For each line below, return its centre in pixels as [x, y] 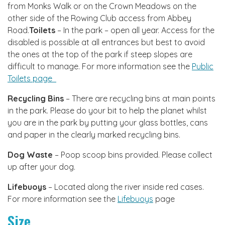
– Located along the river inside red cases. [125, 187]
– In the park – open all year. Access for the [135, 30]
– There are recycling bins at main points [140, 98]
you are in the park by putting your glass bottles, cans [108, 122]
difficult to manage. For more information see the [100, 66]
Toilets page [32, 78]
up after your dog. [41, 166]
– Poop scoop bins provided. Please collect [133, 154]
